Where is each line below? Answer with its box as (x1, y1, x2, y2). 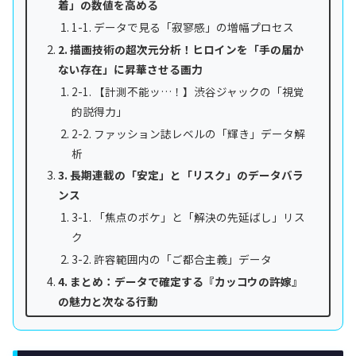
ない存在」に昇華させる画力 (57, 60, 203, 77)
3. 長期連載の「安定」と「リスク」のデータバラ (57, 167, 304, 184)
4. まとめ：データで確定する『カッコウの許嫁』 (57, 273, 303, 289)
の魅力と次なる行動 (57, 293, 158, 309)
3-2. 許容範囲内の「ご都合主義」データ (71, 251, 272, 268)
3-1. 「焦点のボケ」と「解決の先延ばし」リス (71, 209, 305, 226)
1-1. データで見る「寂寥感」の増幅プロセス (71, 18, 294, 35)
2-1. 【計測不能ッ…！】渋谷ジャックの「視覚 (71, 83, 304, 99)
